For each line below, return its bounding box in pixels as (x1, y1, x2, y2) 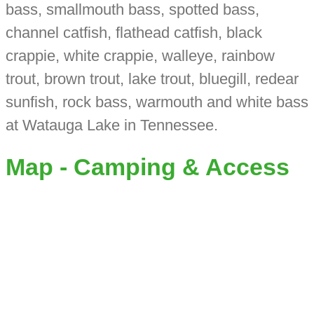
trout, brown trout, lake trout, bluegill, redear (5, 70, 299, 88)
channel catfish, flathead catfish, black (5, 24, 262, 42)
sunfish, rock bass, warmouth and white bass (5, 93, 308, 111)
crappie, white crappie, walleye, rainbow (5, 47, 275, 65)
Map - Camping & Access (5, 153, 289, 180)
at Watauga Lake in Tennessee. (5, 116, 218, 135)
